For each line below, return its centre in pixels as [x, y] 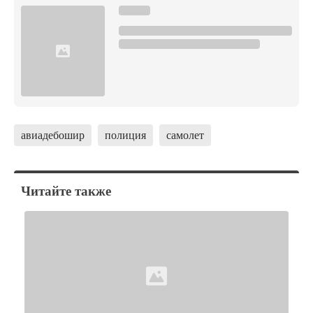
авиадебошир [53, 135]
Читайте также [66, 191]
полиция [125, 135]
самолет [185, 135]
